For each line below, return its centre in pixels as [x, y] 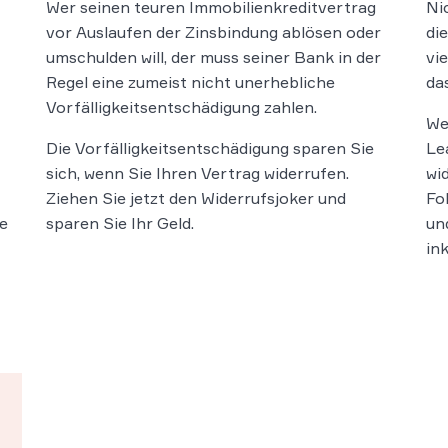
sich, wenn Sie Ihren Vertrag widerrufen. [197, 173]
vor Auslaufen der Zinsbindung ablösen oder [213, 32]
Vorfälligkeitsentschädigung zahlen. [181, 107]
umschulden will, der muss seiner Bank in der [213, 57]
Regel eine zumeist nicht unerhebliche [190, 82]
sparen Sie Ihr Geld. [120, 223]
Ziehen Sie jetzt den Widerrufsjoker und [196, 198]
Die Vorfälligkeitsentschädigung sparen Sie [210, 148]
